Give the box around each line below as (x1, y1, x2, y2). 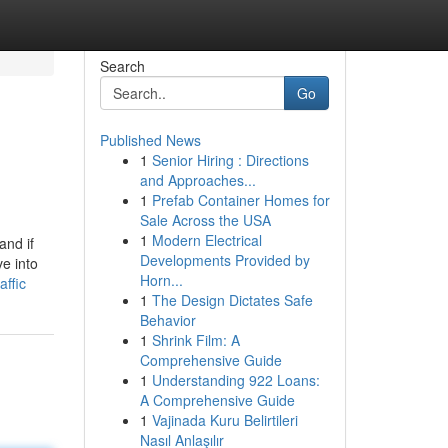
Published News (99, 130, 201, 150)
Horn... (139, 270, 183, 290)
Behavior (139, 310, 196, 330)
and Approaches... (139, 170, 256, 190)
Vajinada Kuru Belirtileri (151, 410, 298, 430)
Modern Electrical (151, 230, 262, 250)
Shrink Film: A (151, 330, 240, 350)
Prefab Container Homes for (151, 190, 330, 210)
